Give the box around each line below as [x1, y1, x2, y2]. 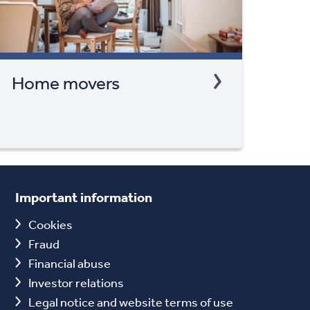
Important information [15, 188, 152, 206]
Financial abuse [28, 255, 111, 271]
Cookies [28, 216, 73, 232]
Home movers [12, 71, 120, 93]
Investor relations [28, 274, 124, 290]
